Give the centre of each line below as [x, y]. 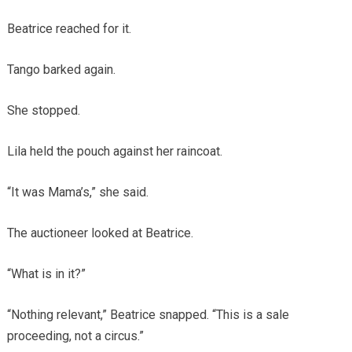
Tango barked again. [61, 69]
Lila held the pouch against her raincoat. [114, 151]
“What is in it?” [46, 273]
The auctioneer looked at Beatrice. [100, 233]
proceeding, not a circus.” [75, 335]
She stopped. [43, 110]
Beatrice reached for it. [69, 28]
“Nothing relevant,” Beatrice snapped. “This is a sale [148, 314]
